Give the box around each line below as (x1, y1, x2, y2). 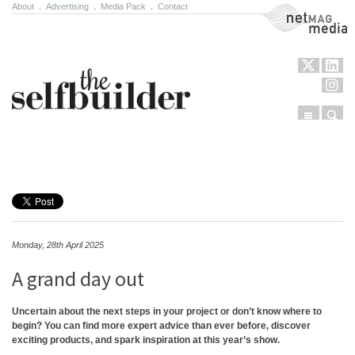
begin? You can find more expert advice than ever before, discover (12, 320, 311, 331)
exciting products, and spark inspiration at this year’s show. (12, 334, 280, 345)
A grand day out (12, 265, 144, 292)
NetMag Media (260, 5, 323, 16)
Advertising (46, 2, 89, 11)
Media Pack (101, 2, 146, 11)
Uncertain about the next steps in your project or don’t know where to (12, 306, 322, 317)
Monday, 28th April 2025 (12, 240, 104, 250)
